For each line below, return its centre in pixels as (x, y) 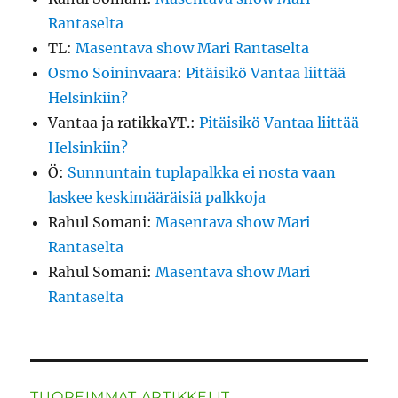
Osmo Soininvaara (113, 73)
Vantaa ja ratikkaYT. (119, 123)
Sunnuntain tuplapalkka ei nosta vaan (202, 173)
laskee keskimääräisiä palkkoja (157, 198)
